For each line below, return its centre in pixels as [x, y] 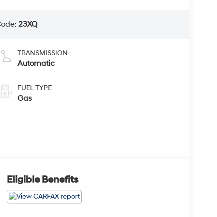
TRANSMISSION [42, 53]
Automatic [36, 64]
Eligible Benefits [42, 180]
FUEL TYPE [34, 88]
